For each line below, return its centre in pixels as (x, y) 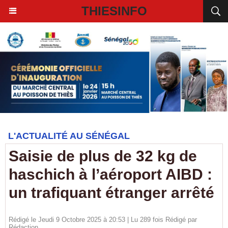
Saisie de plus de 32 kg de (103, 156)
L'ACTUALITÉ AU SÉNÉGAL (69, 136)
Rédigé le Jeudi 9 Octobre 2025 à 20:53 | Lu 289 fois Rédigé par (103, 220)
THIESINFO (114, 11)
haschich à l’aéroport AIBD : (110, 174)
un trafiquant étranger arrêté (111, 193)
